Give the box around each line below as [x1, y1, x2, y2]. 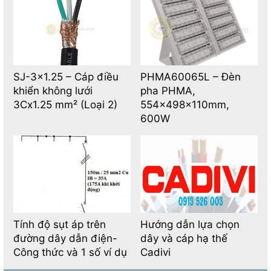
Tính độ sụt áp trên [13, 218, 106, 231]
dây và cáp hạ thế [140, 232, 227, 245]
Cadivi [140, 246, 171, 259]
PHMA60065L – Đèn [140, 70, 241, 83]
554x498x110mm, [140, 98, 229, 111]
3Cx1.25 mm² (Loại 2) [13, 98, 117, 111]
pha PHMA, [140, 84, 195, 97]
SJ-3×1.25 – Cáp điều [13, 70, 119, 83]
